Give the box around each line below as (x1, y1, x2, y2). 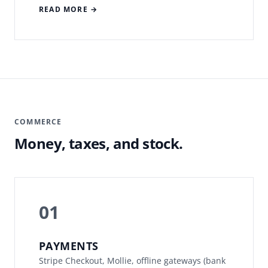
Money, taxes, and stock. (14, 133, 183, 154)
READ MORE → (39, 4, 98, 15)
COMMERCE (14, 117, 62, 127)
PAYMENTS (39, 239, 99, 254)
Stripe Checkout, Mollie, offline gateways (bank (39, 255, 226, 267)
